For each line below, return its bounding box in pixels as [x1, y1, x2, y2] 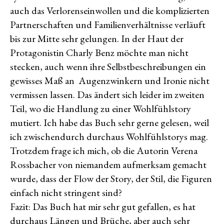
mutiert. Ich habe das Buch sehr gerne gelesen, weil [10, 116, 209, 129]
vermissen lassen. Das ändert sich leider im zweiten [10, 88, 204, 101]
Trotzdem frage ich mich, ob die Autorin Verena [10, 144, 197, 157]
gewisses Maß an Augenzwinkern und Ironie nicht [10, 74, 209, 87]
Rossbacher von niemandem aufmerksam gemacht [10, 158, 206, 171]
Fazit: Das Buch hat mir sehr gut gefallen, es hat [10, 200, 195, 213]
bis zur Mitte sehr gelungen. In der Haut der [10, 32, 183, 45]
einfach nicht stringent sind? [10, 186, 122, 199]
